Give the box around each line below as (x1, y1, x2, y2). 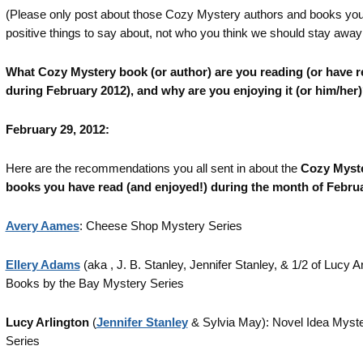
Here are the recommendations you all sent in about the (5, 161, 301, 175)
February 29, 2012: (5, 122, 109, 136)
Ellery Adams (5, 258, 80, 271)
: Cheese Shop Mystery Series (79, 219, 242, 233)
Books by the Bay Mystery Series (5, 276, 184, 290)
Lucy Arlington (5, 315, 89, 329)
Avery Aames (5, 219, 79, 233)
